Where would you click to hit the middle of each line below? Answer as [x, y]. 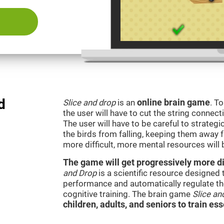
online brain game [173, 102]
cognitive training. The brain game [128, 194]
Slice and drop [89, 102]
